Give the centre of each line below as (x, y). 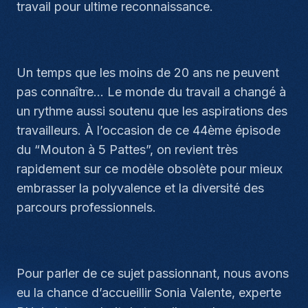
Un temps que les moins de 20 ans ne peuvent (148, 73)
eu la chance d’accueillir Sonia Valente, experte (149, 293)
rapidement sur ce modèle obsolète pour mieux (150, 169)
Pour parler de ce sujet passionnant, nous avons (153, 273)
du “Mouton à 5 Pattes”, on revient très (127, 150)
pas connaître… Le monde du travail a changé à (151, 92)
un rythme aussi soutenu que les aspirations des (152, 111)
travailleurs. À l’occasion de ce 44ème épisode (148, 130)
